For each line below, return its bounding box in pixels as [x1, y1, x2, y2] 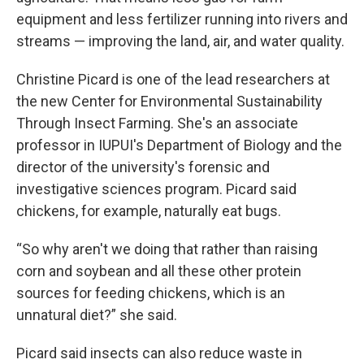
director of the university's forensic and [16, 158, 270, 175]
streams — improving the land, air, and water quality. [16, 32, 344, 50]
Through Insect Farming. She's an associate [16, 114, 298, 132]
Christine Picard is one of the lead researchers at [16, 70, 330, 88]
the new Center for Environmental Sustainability [16, 92, 323, 110]
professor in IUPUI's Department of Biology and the [16, 136, 342, 154]
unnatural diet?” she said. [16, 305, 177, 323]
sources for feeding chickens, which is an [16, 284, 285, 301]
